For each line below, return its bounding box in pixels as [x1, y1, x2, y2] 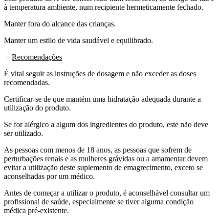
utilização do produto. [4, 103, 71, 112]
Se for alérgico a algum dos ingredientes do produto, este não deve [4, 120, 208, 129]
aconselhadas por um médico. [4, 172, 95, 180]
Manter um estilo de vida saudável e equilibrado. [4, 36, 153, 44]
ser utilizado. [4, 129, 43, 137]
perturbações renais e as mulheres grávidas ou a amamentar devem [4, 154, 208, 163]
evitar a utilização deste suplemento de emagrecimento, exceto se [4, 163, 203, 172]
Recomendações [12, 52, 62, 61]
